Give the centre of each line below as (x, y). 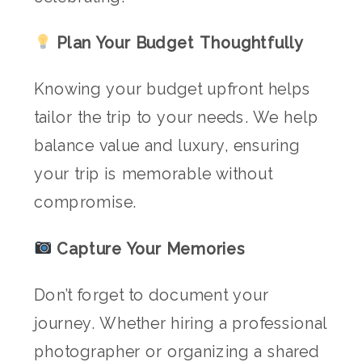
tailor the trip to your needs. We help (176, 118)
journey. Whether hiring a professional (181, 324)
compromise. (86, 202)
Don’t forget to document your (152, 295)
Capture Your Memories (149, 249)
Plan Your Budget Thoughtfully (178, 43)
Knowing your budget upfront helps (173, 89)
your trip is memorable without (153, 174)
